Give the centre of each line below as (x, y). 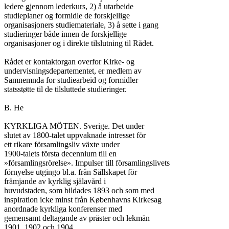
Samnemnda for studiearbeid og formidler (71, 80)
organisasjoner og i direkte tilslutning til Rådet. (79, 43)
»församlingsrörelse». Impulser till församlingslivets (87, 163)
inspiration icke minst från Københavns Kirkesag (83, 200)
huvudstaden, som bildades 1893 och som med (79, 190)
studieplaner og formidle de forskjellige (67, 16)
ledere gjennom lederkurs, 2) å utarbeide (69, 6)
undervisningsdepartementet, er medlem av (73, 71)
